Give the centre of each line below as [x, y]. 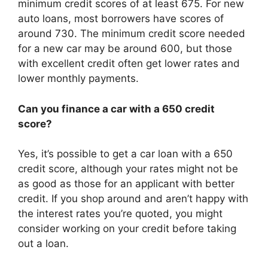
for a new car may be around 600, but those [125, 48]
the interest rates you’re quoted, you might [120, 214]
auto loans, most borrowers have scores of [121, 19]
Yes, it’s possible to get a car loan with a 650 [125, 154]
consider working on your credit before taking [127, 229]
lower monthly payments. [78, 78]
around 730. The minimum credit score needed [132, 33]
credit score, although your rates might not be [128, 169]
